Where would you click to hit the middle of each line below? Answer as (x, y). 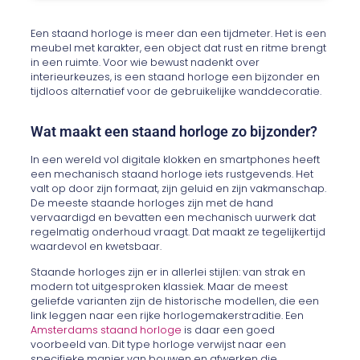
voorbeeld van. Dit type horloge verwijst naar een (159, 345)
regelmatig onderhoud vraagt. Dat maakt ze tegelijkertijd (178, 231)
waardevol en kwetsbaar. (96, 246)
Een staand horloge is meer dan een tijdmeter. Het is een (179, 33)
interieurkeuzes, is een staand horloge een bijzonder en (176, 76)
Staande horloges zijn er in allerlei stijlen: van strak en (168, 272)
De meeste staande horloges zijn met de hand (152, 202)
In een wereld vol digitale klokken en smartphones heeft (176, 159)
